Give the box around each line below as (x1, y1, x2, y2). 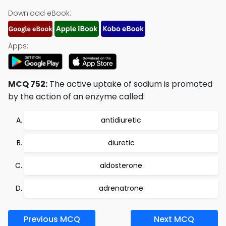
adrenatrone (99, 183, 143, 193)
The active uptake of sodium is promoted (47, 78, 212, 90)
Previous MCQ (23, 213, 80, 225)
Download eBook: (8, 8, 71, 18)
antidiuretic (101, 115, 141, 125)
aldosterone (100, 160, 142, 171)
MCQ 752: (8, 78, 47, 90)
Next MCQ (154, 213, 195, 225)
